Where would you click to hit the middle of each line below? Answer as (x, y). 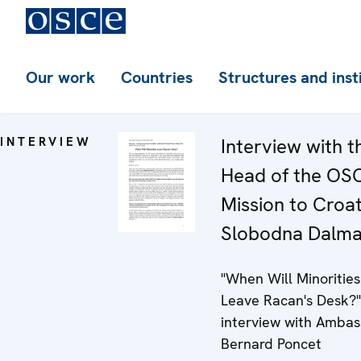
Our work (60, 77)
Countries (157, 77)
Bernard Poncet (271, 344)
